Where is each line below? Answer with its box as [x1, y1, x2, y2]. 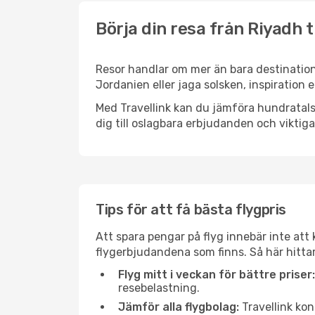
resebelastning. [118, 281, 200, 295]
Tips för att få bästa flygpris [96, 201, 286, 218]
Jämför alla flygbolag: [118, 300, 239, 314]
